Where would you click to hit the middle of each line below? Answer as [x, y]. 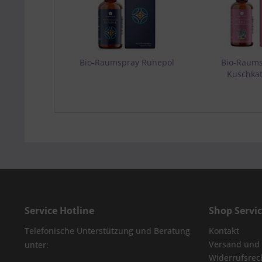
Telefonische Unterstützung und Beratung [107, 231]
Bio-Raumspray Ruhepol [127, 62]
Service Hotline [59, 211]
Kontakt [224, 231]
